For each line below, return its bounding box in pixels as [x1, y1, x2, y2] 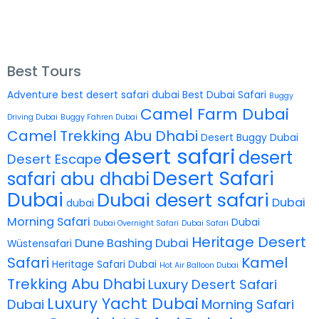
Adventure [7, 88, 58, 102]
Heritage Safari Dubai [52, 258, 157, 271]
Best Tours [7, 61, 81, 81]
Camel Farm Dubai [140, 103, 289, 125]
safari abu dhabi [7, 167, 150, 192]
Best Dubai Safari [182, 88, 266, 102]
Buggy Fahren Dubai [61, 112, 137, 122]
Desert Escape [7, 150, 102, 168]
